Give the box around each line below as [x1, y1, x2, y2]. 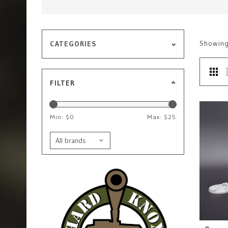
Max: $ [147, 113, 168, 121]
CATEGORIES [50, 39, 97, 48]
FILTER [50, 78, 75, 88]
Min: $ [50, 113, 70, 121]
